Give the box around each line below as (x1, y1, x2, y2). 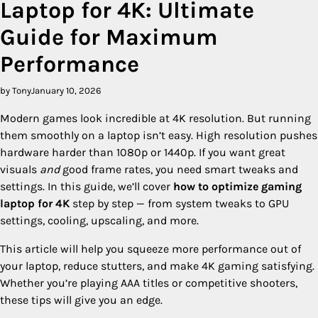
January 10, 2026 (31, 84, 102, 96)
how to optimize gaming (173, 179, 302, 193)
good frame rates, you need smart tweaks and (60, 162, 298, 176)
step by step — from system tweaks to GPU (70, 196, 289, 210)
